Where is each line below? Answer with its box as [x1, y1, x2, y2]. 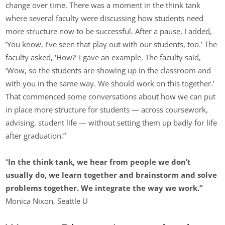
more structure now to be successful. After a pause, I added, [6, 26, 212, 37]
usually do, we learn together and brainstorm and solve [6, 170, 217, 180]
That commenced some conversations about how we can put [6, 91, 216, 102]
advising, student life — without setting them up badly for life [6, 118, 217, 128]
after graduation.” [6, 131, 66, 141]
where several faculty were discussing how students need [6, 13, 204, 24]
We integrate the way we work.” [81, 183, 203, 193]
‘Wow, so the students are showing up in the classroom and [6, 65, 211, 76]
